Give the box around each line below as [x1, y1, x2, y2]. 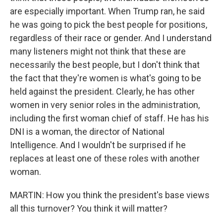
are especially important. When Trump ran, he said [10, 6, 205, 16]
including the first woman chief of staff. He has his [10, 113, 209, 123]
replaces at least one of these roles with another [10, 153, 200, 164]
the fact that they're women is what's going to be [10, 73, 201, 83]
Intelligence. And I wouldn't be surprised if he [10, 140, 186, 150]
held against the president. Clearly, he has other [10, 86, 195, 97]
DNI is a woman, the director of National [10, 126, 165, 137]
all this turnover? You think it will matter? [10, 203, 167, 214]
